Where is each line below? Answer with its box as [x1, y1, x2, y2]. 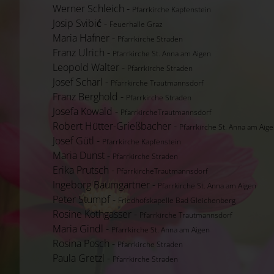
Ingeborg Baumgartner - [53, 177, 158, 191]
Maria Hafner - [53, 31, 117, 45]
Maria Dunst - [53, 148, 113, 162]
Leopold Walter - [53, 60, 127, 74]
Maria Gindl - [53, 221, 111, 235]
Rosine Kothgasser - [53, 207, 139, 221]
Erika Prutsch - [53, 163, 117, 177]
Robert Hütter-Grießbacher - [53, 119, 179, 133]
